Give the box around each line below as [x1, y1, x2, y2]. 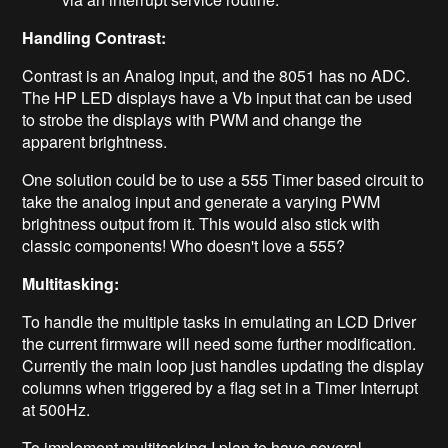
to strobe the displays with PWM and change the [22, 108, 363, 132]
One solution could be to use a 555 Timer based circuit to [22, 168, 425, 192]
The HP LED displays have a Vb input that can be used [22, 86, 413, 110]
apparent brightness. [22, 130, 168, 154]
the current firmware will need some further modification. [22, 332, 417, 356]
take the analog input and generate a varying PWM [22, 190, 381, 214]
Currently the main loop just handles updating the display [22, 354, 425, 378]
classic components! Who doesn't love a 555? [22, 234, 346, 258]
